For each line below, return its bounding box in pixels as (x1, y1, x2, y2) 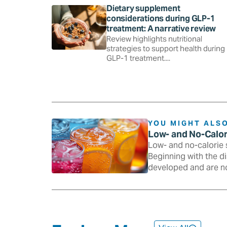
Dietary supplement (106, 3, 180, 14)
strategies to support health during (106, 43, 225, 53)
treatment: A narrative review (106, 23, 216, 34)
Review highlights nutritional (106, 33, 202, 44)
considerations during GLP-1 (106, 13, 215, 24)
